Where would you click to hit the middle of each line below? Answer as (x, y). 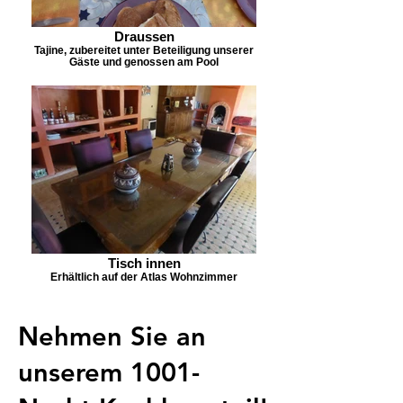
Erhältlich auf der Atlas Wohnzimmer (144, 277)
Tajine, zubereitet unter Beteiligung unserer (144, 50)
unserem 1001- (109, 372)
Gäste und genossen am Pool (144, 62)
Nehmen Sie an (112, 336)
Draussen (144, 36)
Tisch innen (144, 263)
